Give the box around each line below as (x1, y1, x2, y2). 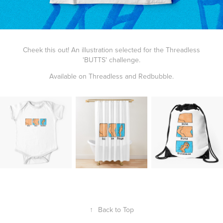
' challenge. (106, 55, 140, 65)
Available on (49, 71, 89, 82)
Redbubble (138, 71, 172, 82)
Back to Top (98, 205, 134, 215)
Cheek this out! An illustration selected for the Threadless (23, 45, 200, 55)
